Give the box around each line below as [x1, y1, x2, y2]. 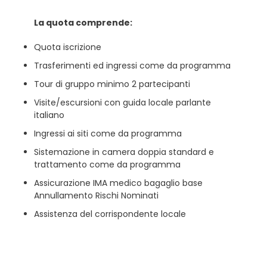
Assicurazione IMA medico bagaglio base [33, 177, 203, 189]
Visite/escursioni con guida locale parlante [33, 97, 211, 108]
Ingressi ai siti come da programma [33, 128, 182, 139]
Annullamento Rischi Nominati [33, 190, 159, 201]
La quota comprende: [33, 17, 132, 29]
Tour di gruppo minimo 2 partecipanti [33, 78, 190, 90]
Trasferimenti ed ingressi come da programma [33, 60, 231, 72]
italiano [33, 109, 64, 121]
